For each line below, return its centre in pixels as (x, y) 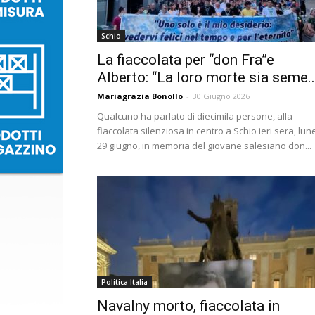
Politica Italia (124, 282)
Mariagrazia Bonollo (140, 96)
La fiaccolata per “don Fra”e (186, 60)
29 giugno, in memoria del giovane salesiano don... (204, 146)
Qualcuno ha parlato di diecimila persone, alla (195, 116)
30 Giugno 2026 (221, 96)
